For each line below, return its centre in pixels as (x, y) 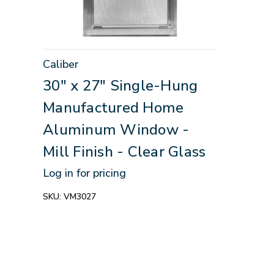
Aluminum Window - (116, 129)
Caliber (61, 64)
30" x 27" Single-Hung (120, 85)
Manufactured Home (113, 107)
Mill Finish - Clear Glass (124, 151)
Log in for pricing (84, 173)
